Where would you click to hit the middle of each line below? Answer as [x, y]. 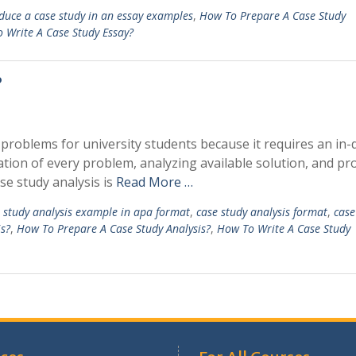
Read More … [155, 182]
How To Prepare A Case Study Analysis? [114, 228]
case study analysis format [262, 212]
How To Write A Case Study [284, 228]
